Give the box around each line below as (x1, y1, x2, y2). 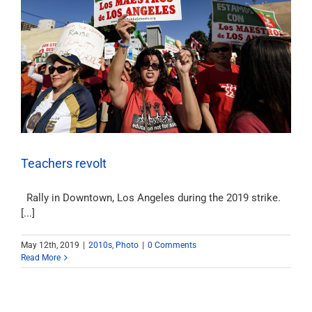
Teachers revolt (21, 155, 107, 171)
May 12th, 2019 (21, 240, 79, 250)
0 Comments (148, 240, 196, 250)
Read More (21, 252, 61, 263)
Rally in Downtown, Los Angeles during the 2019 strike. (21, 191, 281, 204)
